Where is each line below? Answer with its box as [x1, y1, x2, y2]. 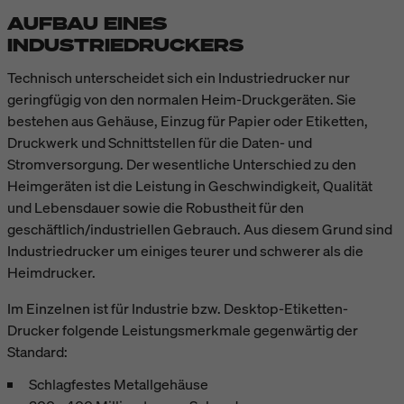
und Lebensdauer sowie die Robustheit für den [7, 197, 304, 217]
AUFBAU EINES [7, 10, 167, 35]
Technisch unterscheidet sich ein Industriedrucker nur [7, 67, 350, 87]
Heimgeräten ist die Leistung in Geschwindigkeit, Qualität [7, 175, 372, 196]
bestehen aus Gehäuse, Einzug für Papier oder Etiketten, [7, 110, 368, 131]
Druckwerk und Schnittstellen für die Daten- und [7, 132, 312, 152]
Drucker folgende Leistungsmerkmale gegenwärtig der [7, 319, 358, 340]
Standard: [7, 341, 68, 362]
